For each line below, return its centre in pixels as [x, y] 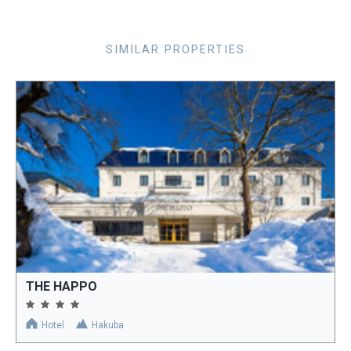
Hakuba [108, 325]
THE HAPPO [62, 286]
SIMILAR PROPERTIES [175, 49]
